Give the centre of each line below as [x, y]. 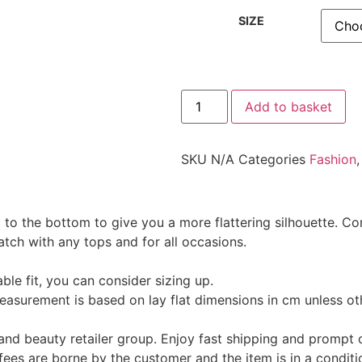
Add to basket [289, 107]
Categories [272, 160]
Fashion [333, 160]
